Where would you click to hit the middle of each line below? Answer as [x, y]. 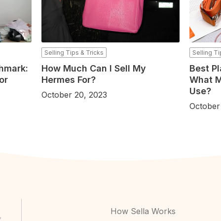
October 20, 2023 [74, 95]
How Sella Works [143, 211]
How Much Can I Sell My [93, 69]
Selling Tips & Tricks [74, 53]
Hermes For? [68, 80]
